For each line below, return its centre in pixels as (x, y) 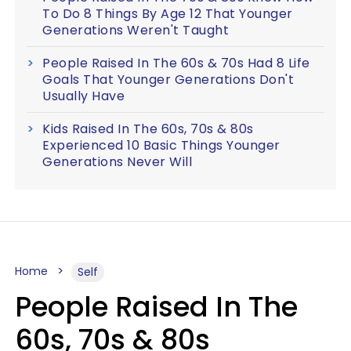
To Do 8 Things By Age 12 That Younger (168, 13)
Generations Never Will (117, 161)
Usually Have (83, 96)
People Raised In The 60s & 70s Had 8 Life (176, 63)
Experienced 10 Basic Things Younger (161, 145)
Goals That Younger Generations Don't (168, 79)
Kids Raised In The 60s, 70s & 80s (148, 128)
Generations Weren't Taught (136, 30)
